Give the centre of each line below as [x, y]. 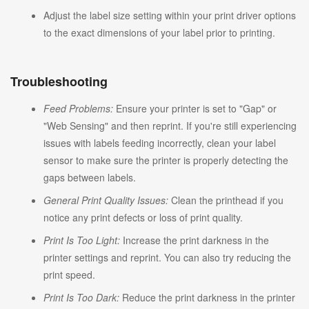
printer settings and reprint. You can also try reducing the [167, 257]
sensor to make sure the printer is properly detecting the [166, 160]
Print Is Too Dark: [81, 297]
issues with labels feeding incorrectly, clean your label [160, 142]
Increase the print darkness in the [195, 240]
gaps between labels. [90, 177]
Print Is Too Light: [82, 240]
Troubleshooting [59, 81]
